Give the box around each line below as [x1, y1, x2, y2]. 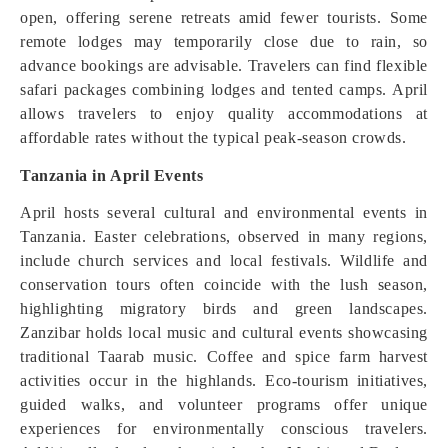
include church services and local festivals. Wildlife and [20, 252, 428, 269]
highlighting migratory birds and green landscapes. [20, 300, 428, 317]
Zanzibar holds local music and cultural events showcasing [20, 324, 428, 341]
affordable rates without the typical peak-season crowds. [20, 129, 407, 146]
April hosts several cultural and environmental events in [20, 204, 428, 221]
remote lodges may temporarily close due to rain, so [20, 33, 428, 50]
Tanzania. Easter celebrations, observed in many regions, [20, 228, 428, 245]
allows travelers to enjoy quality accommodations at [20, 105, 428, 122]
